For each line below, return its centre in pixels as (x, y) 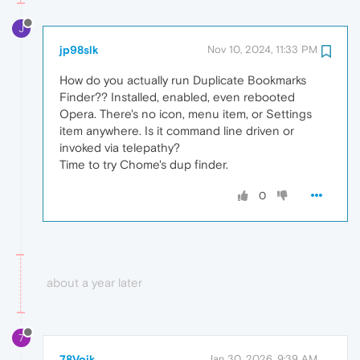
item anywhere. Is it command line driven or (177, 130)
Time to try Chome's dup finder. (144, 164)
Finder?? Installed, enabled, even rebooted (177, 96)
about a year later (94, 282)
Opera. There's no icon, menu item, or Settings (186, 113)
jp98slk (79, 49)
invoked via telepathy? (120, 147)
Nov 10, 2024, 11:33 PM (262, 49)
